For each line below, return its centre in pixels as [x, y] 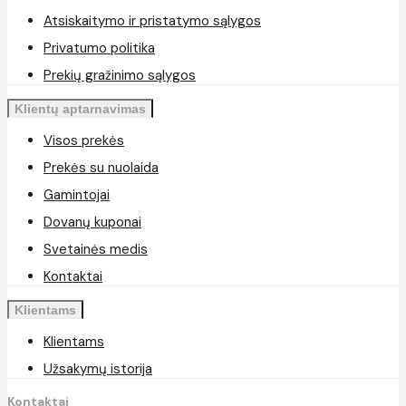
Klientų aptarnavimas [80, 108]
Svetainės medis [96, 249]
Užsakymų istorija [98, 368]
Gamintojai [77, 194]
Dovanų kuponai [92, 222]
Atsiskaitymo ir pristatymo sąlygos [152, 20]
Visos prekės [84, 140]
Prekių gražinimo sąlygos [120, 75]
